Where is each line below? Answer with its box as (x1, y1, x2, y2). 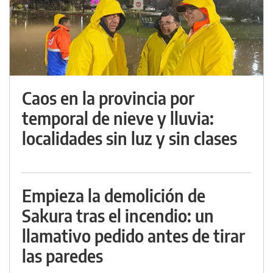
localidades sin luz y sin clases (22, 127, 237, 149)
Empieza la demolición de (22, 184, 205, 206)
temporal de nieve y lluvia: (22, 107, 214, 129)
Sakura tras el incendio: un (22, 204, 214, 226)
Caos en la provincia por (22, 87, 194, 108)
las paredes (22, 244, 103, 266)
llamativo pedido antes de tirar (22, 224, 245, 246)
